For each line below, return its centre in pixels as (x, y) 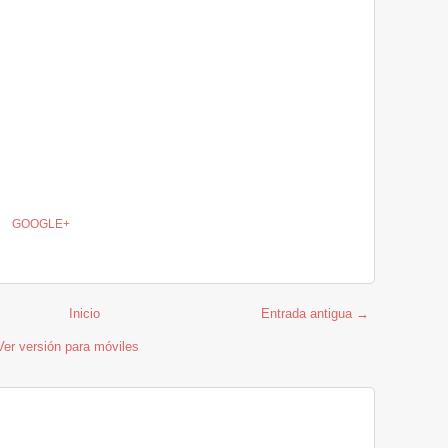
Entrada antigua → (315, 313)
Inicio (84, 313)
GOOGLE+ (39, 224)
